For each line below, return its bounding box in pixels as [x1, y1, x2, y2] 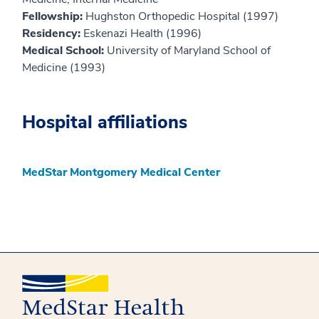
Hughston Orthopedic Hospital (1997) [85, 8, 278, 24]
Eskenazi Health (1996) [83, 25, 202, 41]
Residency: [22, 25, 83, 41]
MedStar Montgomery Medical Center [22, 164, 220, 180]
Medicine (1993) [22, 59, 105, 75]
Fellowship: [22, 8, 85, 24]
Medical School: [22, 42, 107, 58]
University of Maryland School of [107, 42, 271, 58]
